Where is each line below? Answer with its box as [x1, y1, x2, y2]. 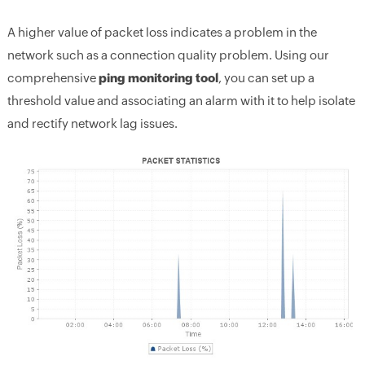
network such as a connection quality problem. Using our [7, 47, 329, 62]
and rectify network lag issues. [7, 116, 178, 130]
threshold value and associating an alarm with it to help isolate [7, 93, 355, 108]
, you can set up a [218, 70, 314, 85]
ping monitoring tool [98, 70, 218, 85]
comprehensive [7, 70, 99, 85]
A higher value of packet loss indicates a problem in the [7, 24, 317, 39]
